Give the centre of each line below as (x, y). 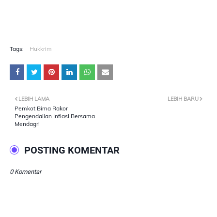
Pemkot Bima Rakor (41, 108)
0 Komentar (25, 172)
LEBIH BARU (183, 99)
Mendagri (27, 124)
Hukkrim (41, 49)
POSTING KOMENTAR (72, 150)
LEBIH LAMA (34, 99)
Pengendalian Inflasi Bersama (55, 116)
